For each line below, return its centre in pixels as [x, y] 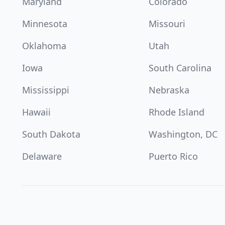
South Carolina [180, 68]
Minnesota [45, 24]
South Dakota [51, 134]
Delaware [42, 156]
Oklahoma [44, 46]
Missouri [167, 24]
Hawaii [36, 112]
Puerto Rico [173, 156]
